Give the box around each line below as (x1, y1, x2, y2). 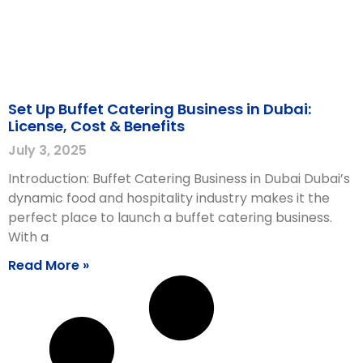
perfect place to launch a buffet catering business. (8, 207, 332, 227)
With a (8, 227, 49, 246)
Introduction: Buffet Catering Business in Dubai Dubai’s (8, 169, 350, 188)
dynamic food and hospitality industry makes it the (8, 188, 330, 207)
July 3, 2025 (8, 140, 87, 160)
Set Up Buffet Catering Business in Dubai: (8, 98, 311, 119)
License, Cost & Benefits (8, 115, 185, 136)
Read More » (8, 255, 89, 275)
